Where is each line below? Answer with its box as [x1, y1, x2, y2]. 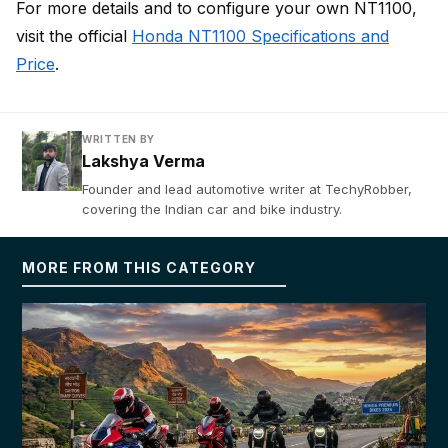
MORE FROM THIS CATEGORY [22, 259, 256, 276]
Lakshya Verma [82, 151, 205, 171]
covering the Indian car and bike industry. [82, 201, 342, 217]
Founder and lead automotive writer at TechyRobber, [82, 181, 412, 197]
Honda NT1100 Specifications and [132, 26, 389, 46]
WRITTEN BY [82, 133, 155, 145]
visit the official [16, 26, 132, 46]
